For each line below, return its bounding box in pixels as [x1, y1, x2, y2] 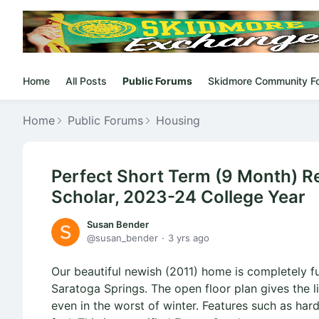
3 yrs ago [168, 232, 209, 244]
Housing [156, 113, 200, 127]
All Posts [66, 75, 107, 87]
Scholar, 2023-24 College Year [51, 187, 305, 207]
